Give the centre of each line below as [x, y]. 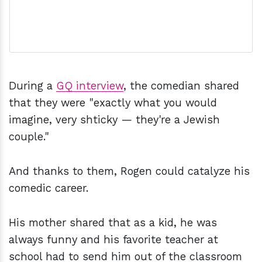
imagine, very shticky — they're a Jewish [114, 120]
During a [32, 86]
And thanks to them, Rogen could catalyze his [129, 171]
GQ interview [90, 86]
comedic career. [49, 188]
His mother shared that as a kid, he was [113, 223]
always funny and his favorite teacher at [113, 240]
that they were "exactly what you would [113, 103]
